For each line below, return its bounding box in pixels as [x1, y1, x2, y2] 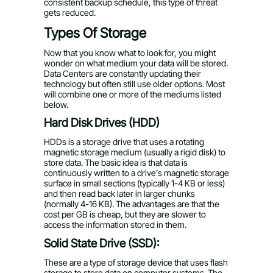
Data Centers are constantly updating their [44, 68, 201, 79]
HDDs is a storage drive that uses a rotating [44, 136, 204, 147]
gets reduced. [44, 7, 96, 18]
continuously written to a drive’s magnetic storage [44, 168, 229, 179]
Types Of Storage [44, 24, 146, 41]
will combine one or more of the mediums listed [44, 88, 221, 99]
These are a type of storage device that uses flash [44, 257, 228, 268]
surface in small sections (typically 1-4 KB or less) [44, 178, 225, 189]
